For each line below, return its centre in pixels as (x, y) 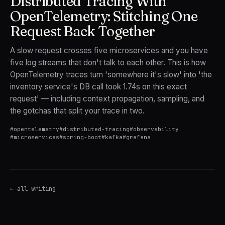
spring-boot (82, 137)
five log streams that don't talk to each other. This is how (108, 63)
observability (156, 129)
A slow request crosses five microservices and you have (109, 50)
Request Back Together (83, 31)
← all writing (33, 189)
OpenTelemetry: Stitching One (104, 16)
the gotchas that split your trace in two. (77, 111)
